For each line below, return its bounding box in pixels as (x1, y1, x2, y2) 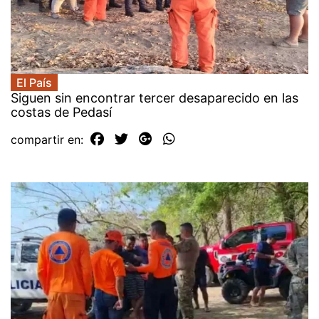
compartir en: (11, 132, 87, 147)
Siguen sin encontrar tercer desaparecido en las (11, 90, 298, 106)
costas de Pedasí (11, 105, 112, 120)
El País (16, 75, 52, 90)
